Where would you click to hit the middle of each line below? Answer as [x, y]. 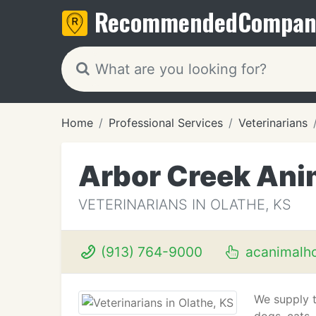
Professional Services [166, 123]
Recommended [166, 22]
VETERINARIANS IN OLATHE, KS [185, 205]
